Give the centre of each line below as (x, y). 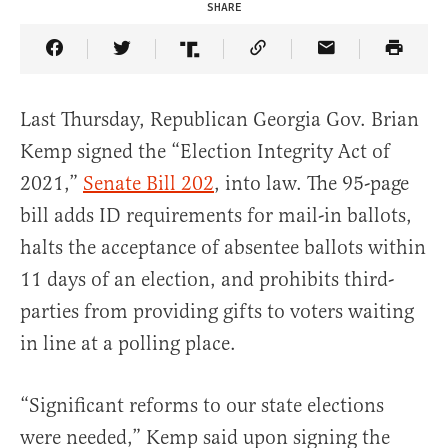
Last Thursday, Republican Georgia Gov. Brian (219, 120)
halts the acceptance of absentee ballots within (223, 248)
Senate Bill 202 (148, 184)
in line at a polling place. (128, 344)
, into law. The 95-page (311, 184)
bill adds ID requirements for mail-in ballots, (216, 216)
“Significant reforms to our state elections (202, 406)
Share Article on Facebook (166, 63)
